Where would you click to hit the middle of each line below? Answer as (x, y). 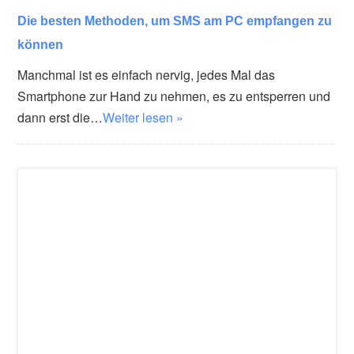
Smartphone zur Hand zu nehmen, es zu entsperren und (174, 96)
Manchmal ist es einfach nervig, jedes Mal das (147, 74)
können (41, 44)
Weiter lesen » (143, 117)
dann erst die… (60, 117)
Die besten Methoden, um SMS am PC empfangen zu (175, 20)
